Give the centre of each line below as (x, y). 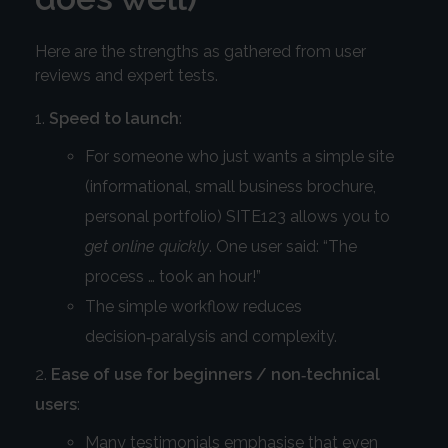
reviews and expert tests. (126, 76)
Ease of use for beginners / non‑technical (215, 375)
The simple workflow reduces (193, 307)
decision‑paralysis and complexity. (210, 337)
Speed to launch (114, 119)
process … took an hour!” (172, 277)
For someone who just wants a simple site (239, 157)
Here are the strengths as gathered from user (200, 52)
